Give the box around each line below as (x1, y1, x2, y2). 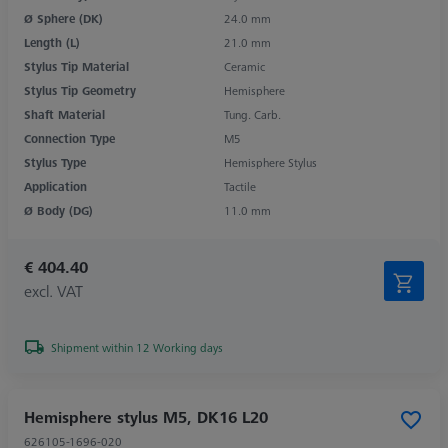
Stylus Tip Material (24, 57, 129, 75)
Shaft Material (24, 105, 105, 123)
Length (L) (24, 33, 80, 51)
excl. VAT (24, 279, 83, 302)
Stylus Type (24, 153, 86, 171)
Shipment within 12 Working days (51, 338, 223, 356)
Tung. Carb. (224, 105, 281, 123)
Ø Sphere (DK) (24, 9, 103, 27)
